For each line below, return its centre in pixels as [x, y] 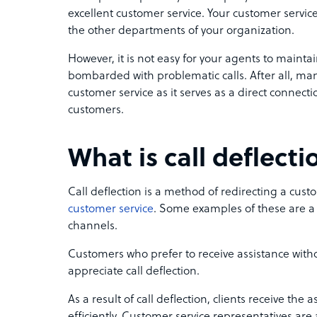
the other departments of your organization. [183, 31]
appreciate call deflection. [134, 272]
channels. [94, 226]
